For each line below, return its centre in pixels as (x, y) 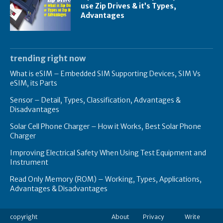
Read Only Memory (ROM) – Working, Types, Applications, (106, 179)
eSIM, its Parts (34, 83)
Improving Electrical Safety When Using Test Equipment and (108, 153)
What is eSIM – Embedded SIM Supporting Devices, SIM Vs (105, 73)
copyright (24, 217)
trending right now (48, 58)
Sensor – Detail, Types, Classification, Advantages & (95, 100)
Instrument (29, 162)
